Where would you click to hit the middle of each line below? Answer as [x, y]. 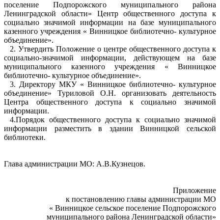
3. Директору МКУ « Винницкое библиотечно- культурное [113, 84]
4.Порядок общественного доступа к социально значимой [113, 120]
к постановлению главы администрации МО [141, 199]
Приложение [194, 190]
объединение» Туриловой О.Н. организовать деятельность [110, 93]
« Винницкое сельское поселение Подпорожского [133, 208]
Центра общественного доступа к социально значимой [110, 102]
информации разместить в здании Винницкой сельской [110, 128]
